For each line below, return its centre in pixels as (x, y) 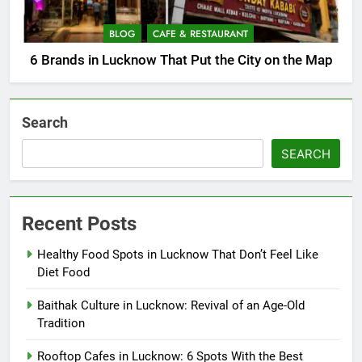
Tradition (61, 324)
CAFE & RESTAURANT (200, 34)
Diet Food (63, 273)
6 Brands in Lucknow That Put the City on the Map (181, 61)
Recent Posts (79, 224)
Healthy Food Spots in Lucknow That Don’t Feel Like (178, 255)
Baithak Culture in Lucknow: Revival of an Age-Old (171, 306)
